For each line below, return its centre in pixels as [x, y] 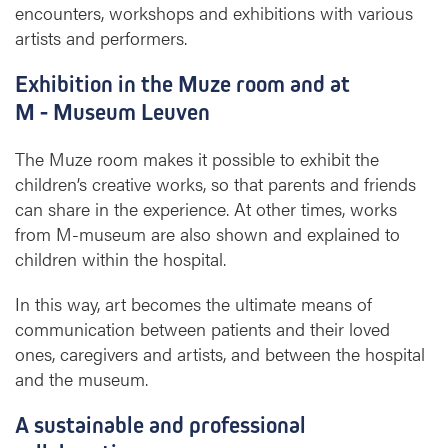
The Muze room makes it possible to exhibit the [197, 159]
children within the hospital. [120, 259]
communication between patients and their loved [202, 329]
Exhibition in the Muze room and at [182, 84]
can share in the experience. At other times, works [206, 209]
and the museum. [81, 379]
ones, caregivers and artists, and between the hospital [220, 354]
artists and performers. [101, 38]
